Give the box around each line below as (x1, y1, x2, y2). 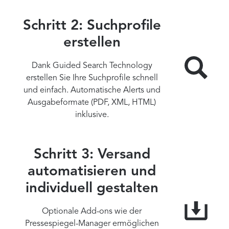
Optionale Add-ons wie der (42, 207, 142, 216)
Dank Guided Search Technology (31, 61, 152, 70)
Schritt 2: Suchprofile (22, 18, 161, 33)
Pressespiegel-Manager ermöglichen (25, 219, 159, 228)
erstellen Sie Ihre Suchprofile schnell (26, 74, 158, 82)
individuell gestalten (25, 181, 158, 196)
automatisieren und (28, 164, 156, 179)
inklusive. (75, 110, 109, 119)
